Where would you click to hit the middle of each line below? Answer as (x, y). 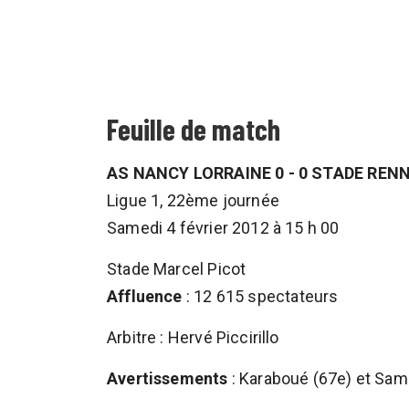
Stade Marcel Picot (177, 269)
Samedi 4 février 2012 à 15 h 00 (223, 228)
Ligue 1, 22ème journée (193, 200)
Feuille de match (194, 129)
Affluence (145, 296)
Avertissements (168, 378)
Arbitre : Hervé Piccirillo (193, 337)
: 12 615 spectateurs (260, 296)
